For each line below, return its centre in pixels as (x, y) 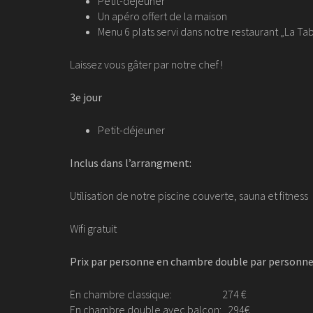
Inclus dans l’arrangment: (131, 163)
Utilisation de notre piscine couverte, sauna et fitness (189, 196)
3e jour (86, 97)
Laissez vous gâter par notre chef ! (147, 64)
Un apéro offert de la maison (162, 16)
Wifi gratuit (94, 228)
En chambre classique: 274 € (158, 294)
